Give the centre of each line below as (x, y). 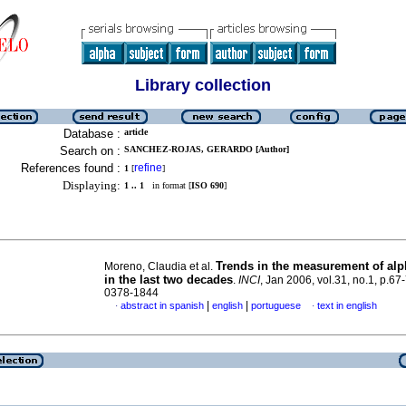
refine (148, 168)
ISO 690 (208, 185)
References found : (71, 168)
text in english (347, 305)
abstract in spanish (162, 305)
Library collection (203, 85)
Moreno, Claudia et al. (160, 266)
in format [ (168, 185)
